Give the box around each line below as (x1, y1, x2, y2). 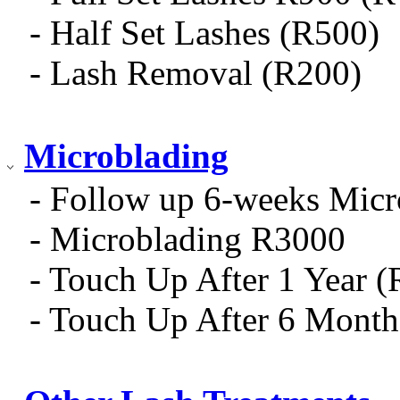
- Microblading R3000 (29, 219, 346, 258)
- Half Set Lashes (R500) (29, 12, 379, 52)
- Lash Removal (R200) (29, 53, 362, 92)
